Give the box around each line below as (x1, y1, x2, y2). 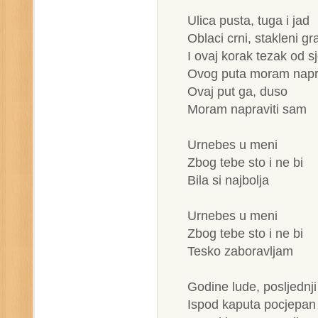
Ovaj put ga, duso (187, 84, 287, 99)
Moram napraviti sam (187, 102, 307, 116)
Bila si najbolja (187, 172, 269, 187)
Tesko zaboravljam (187, 243, 293, 258)
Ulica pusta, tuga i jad (187, 13, 309, 28)
